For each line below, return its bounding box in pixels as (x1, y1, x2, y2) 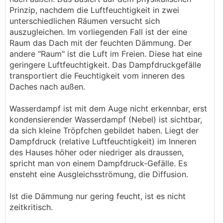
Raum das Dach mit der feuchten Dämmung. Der (9, 38, 192, 48)
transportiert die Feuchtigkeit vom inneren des (9, 71, 185, 81)
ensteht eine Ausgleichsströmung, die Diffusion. (9, 169, 188, 179)
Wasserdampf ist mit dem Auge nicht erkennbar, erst (9, 104, 207, 113)
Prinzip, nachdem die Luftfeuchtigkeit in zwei (9, 5, 179, 15)
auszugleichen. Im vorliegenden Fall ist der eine (9, 27, 187, 37)
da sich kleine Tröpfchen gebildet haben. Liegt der (9, 125, 199, 135)
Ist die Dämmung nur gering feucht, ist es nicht (9, 191, 186, 201)
